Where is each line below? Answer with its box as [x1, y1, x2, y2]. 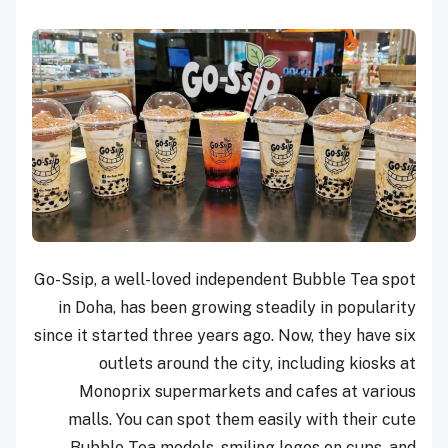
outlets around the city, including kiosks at [99, 353, 416, 373]
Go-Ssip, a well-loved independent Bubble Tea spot [34, 269, 416, 289]
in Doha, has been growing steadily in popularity [58, 297, 416, 317]
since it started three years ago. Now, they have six [34, 325, 416, 345]
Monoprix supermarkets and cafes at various [79, 381, 416, 401]
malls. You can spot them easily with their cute [68, 409, 416, 429]
